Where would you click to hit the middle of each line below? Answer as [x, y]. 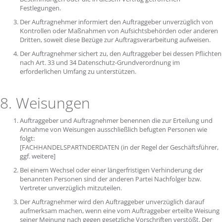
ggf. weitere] [38, 156]
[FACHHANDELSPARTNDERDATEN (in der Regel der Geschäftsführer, [119, 147]
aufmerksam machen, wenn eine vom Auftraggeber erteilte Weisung [120, 211]
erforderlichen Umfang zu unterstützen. [79, 71]
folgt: [28, 138]
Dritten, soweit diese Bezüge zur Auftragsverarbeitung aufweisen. [117, 40]
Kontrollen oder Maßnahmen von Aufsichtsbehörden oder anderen [119, 31]
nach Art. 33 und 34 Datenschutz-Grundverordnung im [100, 62]
